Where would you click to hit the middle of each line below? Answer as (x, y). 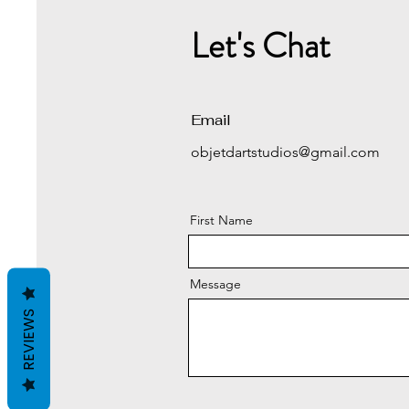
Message (215, 284)
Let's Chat (261, 46)
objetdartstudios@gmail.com (285, 152)
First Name (221, 220)
